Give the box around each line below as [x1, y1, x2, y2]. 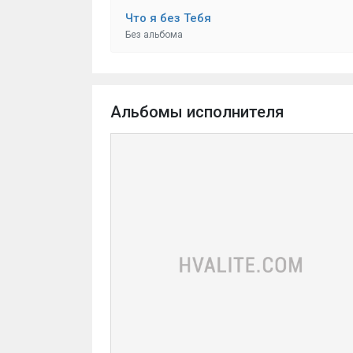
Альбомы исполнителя [110, 102, 284, 122]
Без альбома [125, 29, 184, 41]
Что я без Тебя [125, 11, 212, 26]
